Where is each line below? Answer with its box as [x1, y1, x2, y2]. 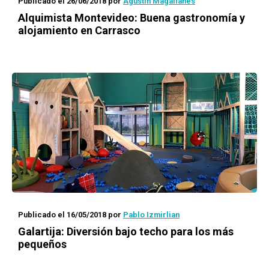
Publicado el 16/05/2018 [18, 210, 106, 219]
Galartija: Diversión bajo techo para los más [18, 225, 234, 238]
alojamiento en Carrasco [18, 24, 141, 37]
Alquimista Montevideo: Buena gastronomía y [18, 11, 245, 24]
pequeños [18, 238, 67, 250]
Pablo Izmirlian [123, 210, 180, 219]
